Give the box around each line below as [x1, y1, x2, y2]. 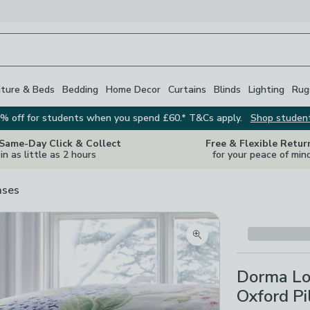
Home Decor [106, 82, 161, 96]
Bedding [62, 82, 98, 96]
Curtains [168, 82, 206, 96]
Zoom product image [197, 235, 298, 250]
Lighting [248, 82, 284, 96]
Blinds [214, 82, 241, 96]
